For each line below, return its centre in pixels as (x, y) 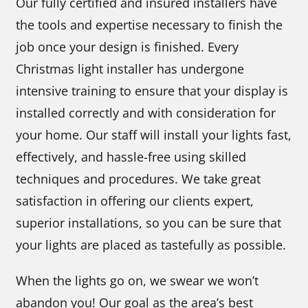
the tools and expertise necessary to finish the (150, 25)
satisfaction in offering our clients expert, (135, 201)
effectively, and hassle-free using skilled (131, 157)
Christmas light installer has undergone (130, 69)
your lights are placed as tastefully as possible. (151, 245)
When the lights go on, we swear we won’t (137, 281)
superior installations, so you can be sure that (149, 223)
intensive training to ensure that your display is (152, 91)
